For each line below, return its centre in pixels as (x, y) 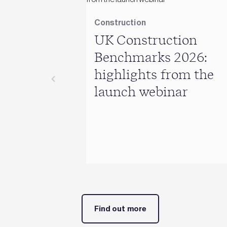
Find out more (120, 209)
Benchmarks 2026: (150, 58)
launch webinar (141, 92)
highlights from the (154, 75)
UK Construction (145, 40)
